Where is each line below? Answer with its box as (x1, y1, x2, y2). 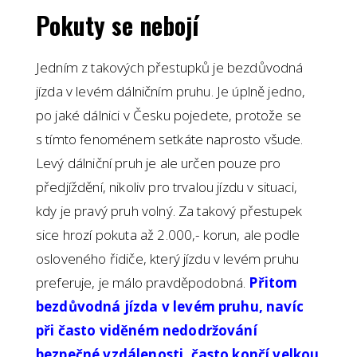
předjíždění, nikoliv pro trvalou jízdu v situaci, (36, 178, 297, 197)
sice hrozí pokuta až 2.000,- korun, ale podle (36, 226, 300, 245)
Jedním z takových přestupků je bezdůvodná (36, 58, 304, 77)
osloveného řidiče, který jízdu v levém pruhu (36, 249, 300, 269)
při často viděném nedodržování (36, 321, 257, 340)
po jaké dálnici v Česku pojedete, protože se (36, 106, 302, 125)
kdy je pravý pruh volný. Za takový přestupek (36, 202, 303, 221)
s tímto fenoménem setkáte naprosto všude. (36, 130, 304, 149)
